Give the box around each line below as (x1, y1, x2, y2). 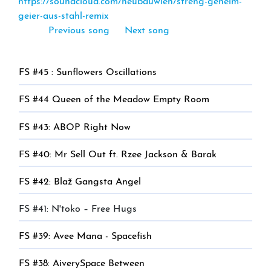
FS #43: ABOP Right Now (19, 122, 131, 132)
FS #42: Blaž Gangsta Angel (19, 177, 141, 187)
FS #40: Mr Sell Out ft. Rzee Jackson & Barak (19, 149, 217, 160)
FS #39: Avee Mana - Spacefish (19, 232, 152, 242)
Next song (125, 26, 169, 36)
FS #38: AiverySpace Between (19, 259, 145, 269)
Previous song (48, 26, 109, 36)
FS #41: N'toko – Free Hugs (19, 204, 137, 215)
